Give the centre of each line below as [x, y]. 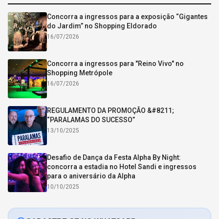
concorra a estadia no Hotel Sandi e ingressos [122, 167]
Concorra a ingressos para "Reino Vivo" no [115, 64]
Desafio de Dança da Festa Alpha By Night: [114, 157]
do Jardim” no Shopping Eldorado [102, 26]
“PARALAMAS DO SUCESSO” [91, 120]
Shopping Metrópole [80, 73]
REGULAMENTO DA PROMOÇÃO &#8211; [110, 110]
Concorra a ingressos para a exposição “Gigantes [127, 17]
